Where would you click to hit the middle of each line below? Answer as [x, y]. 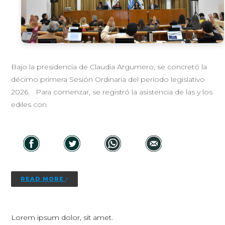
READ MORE [43, 179]
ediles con [29, 104]
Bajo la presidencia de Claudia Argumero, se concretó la [109, 67]
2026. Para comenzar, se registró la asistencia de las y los [112, 92]
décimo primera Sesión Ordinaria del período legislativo [108, 79]
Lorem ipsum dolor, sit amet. [62, 217]
